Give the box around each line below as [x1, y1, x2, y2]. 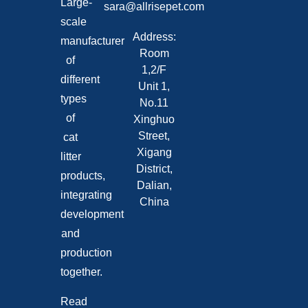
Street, [138, 130, 170, 142]
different [60, 74, 100, 86]
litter [60, 151, 81, 163]
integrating [60, 189, 112, 201]
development [60, 208, 124, 221]
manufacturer [60, 35, 124, 47]
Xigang [136, 146, 172, 159]
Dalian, [136, 179, 172, 192]
